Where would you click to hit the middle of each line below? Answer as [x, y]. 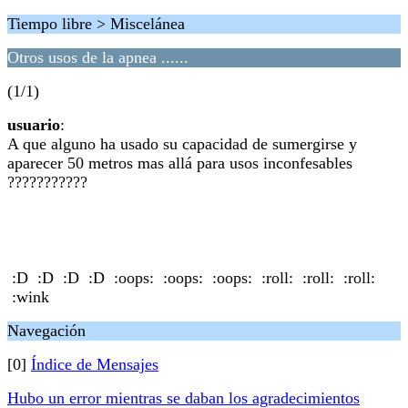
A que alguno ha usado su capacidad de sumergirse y [182, 144]
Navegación [46, 331]
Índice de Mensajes [95, 364]
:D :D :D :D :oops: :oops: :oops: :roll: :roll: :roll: [191, 278]
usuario [34, 125]
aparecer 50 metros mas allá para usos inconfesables [180, 163]
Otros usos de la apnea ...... [98, 57]
